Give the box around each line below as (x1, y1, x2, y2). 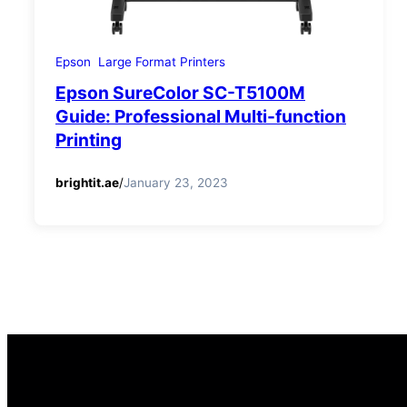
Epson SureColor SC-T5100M (55, 82, 305, 104)
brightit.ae (55, 174, 119, 190)
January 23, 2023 (124, 174, 228, 190)
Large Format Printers (98, 55, 225, 70)
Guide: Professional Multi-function (55, 105, 346, 128)
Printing (55, 129, 122, 152)
